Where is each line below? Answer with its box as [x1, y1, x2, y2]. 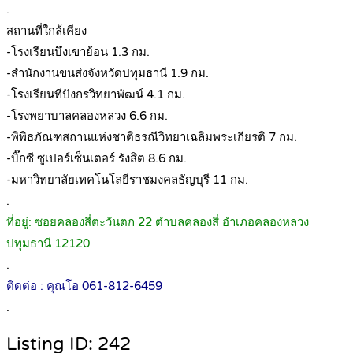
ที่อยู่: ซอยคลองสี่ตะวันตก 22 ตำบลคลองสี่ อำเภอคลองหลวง [6, 215, 309, 230]
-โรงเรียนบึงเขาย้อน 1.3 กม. [6, 45, 150, 60]
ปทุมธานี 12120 [6, 236, 90, 251]
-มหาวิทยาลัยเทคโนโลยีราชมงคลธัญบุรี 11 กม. [6, 173, 248, 188]
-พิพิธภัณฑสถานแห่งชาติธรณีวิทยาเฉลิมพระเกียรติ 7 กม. [6, 130, 297, 145]
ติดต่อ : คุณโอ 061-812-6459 [6, 279, 162, 294]
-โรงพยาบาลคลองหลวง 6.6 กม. [6, 109, 168, 124]
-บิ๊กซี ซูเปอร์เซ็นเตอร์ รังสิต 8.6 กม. [6, 151, 187, 166]
